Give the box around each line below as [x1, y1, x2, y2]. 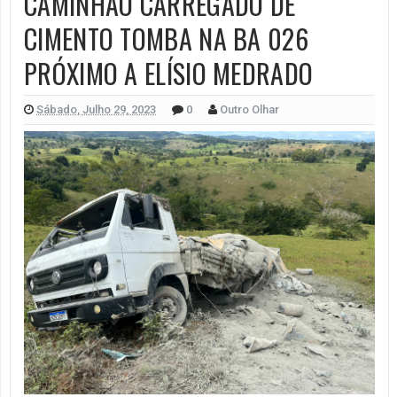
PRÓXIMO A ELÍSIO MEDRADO [24, 52, 314, 93]
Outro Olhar [220, 102, 279, 116]
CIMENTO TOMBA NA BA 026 [24, 18, 308, 58]
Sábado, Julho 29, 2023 [36, 102, 156, 116]
